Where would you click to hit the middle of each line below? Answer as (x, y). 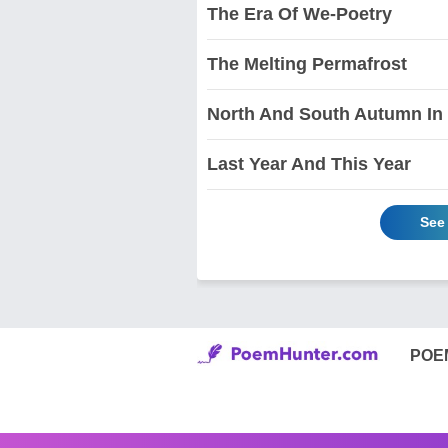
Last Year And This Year (309, 164)
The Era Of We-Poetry (299, 14)
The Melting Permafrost (307, 64)
